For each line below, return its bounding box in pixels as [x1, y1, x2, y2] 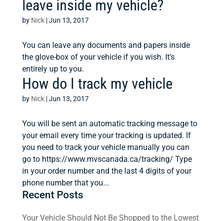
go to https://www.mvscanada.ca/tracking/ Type [22, 154, 192, 164]
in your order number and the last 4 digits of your [22, 166, 191, 176]
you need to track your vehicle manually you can [22, 143, 189, 152]
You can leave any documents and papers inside [22, 40, 190, 50]
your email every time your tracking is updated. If [22, 131, 191, 140]
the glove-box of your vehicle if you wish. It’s [22, 52, 175, 62]
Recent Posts [22, 189, 83, 201]
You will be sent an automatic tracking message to [22, 119, 197, 128]
